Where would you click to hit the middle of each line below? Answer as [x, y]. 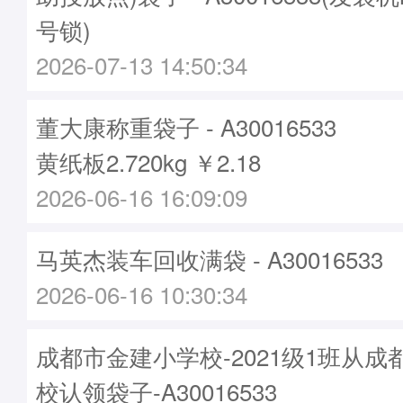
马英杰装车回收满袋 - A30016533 [210, 259]
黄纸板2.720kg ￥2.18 [148, 161]
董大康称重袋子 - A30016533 [186, 126]
